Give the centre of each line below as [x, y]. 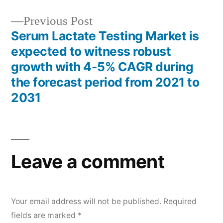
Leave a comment [88, 162]
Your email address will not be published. [86, 201]
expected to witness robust [91, 51]
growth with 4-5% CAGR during [102, 67]
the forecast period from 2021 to [105, 82]
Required [180, 201]
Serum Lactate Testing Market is [105, 36]
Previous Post [58, 21]
